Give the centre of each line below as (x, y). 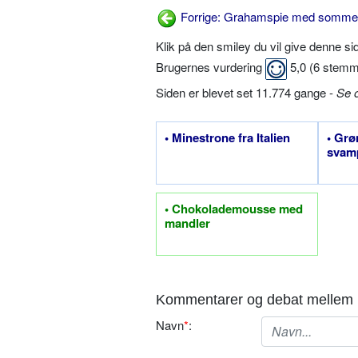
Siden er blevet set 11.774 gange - (246, 92)
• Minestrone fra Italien (227, 137)
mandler (187, 223)
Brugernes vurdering (211, 67)
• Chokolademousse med (234, 208)
